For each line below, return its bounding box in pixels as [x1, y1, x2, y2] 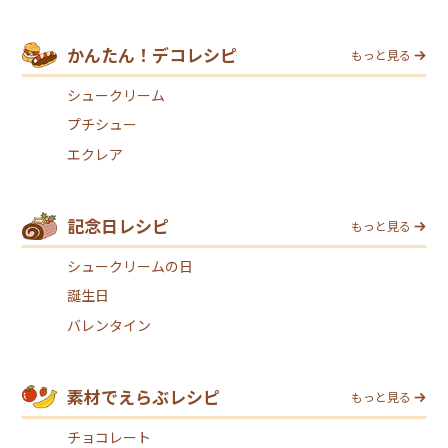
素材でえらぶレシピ [67, 384, 221, 410]
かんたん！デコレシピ [67, 42, 238, 68]
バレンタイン [67, 314, 152, 335]
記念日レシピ [67, 213, 170, 239]
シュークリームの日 [67, 255, 194, 276]
